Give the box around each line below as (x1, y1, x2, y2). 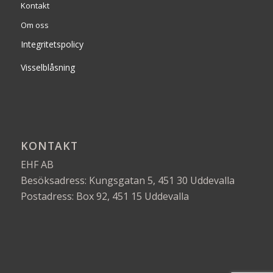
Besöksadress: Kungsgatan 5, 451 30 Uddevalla (20, 174, 235, 188)
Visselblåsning (20, 61, 75, 73)
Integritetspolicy (20, 38, 83, 50)
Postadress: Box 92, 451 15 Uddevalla (20, 190, 189, 204)
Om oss (20, 19, 49, 30)
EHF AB (20, 158, 54, 172)
